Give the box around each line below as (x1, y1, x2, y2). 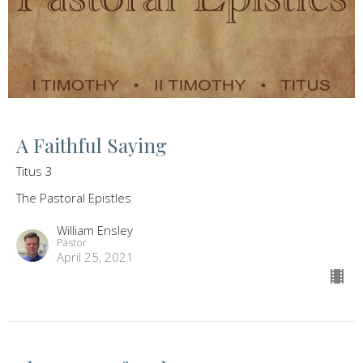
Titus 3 (16, 163, 53, 180)
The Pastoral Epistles (16, 190, 131, 207)
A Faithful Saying (16, 132, 167, 159)
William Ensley (57, 222, 133, 239)
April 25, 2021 (57, 249, 134, 266)
